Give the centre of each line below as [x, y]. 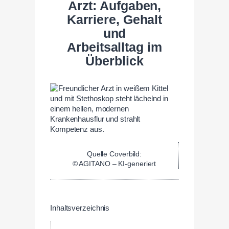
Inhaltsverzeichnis [80, 208]
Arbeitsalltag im [114, 48]
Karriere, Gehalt [114, 20]
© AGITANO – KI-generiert [114, 164]
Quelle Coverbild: [114, 154]
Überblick [114, 61]
